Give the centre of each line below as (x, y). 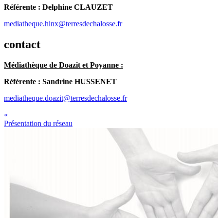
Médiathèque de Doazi (41, 65)
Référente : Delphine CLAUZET (58, 7)
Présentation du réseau (38, 123)
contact (24, 44)
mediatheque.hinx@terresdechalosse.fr (63, 24)
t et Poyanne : (100, 65)
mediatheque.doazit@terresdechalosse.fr (65, 98)
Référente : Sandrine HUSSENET (60, 81)
